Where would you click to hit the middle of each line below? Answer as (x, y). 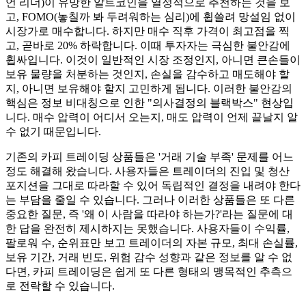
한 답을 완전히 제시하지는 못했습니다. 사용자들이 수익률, (148, 229)
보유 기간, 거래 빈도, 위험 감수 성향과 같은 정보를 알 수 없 (149, 258)
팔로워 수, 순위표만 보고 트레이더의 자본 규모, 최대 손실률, (152, 243)
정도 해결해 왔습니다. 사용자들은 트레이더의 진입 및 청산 (148, 171)
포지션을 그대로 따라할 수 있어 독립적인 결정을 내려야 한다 (153, 186)
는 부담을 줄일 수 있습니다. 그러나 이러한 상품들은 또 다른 (150, 200)
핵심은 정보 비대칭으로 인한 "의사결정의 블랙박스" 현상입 (150, 103)
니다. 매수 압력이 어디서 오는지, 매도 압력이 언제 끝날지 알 (152, 117)
